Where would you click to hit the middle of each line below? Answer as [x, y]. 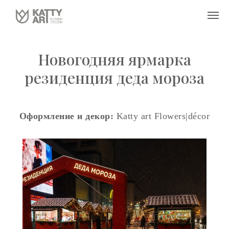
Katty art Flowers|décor [162, 116]
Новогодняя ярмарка [114, 59]
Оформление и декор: [66, 116]
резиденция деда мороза [114, 78]
